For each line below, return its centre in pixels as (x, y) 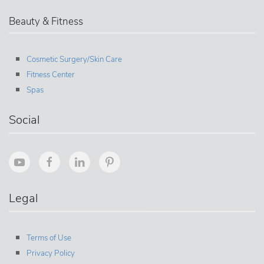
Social (24, 120)
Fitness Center (51, 75)
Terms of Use (49, 238)
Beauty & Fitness (46, 22)
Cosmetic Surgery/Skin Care (74, 59)
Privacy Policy (51, 253)
